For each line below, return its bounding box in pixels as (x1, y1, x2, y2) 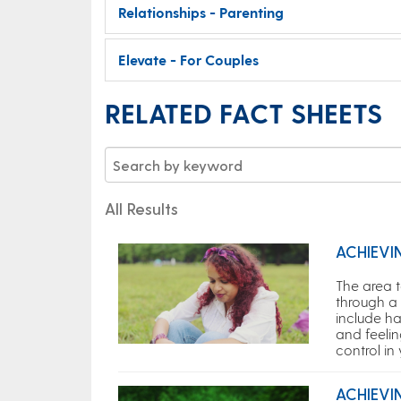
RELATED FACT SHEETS (105, 97, 382, 129)
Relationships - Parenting (118, 4, 284, 21)
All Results (105, 199, 178, 218)
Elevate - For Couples (118, 51, 259, 68)
